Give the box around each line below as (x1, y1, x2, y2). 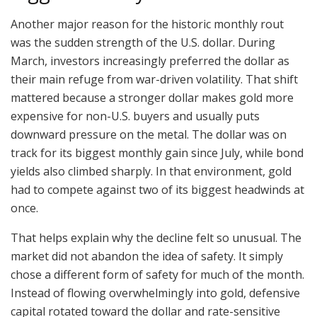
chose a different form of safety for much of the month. (11, 266, 304, 282)
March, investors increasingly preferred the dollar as (11, 52, 289, 69)
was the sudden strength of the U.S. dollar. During (11, 34, 275, 50)
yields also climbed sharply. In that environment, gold (11, 163, 292, 179)
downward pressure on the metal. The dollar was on (11, 126, 287, 142)
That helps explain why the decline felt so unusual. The (11, 229, 301, 246)
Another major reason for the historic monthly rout (11, 16, 284, 32)
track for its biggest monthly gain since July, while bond (11, 144, 304, 161)
